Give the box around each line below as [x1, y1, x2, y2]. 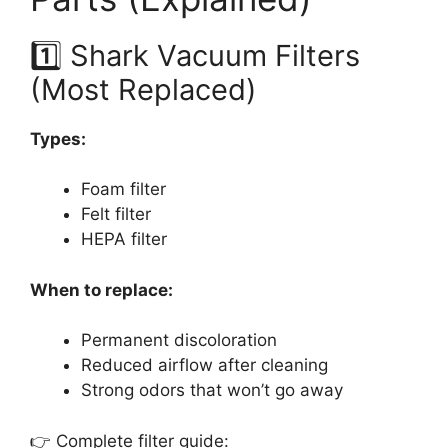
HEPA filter [81, 229, 167, 250]
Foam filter [81, 179, 166, 200]
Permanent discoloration [81, 330, 277, 351]
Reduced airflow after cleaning [81, 355, 328, 376]
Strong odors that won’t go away [81, 380, 343, 401]
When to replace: [30, 279, 173, 300]
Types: [30, 128, 86, 149]
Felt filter [81, 204, 151, 225]
